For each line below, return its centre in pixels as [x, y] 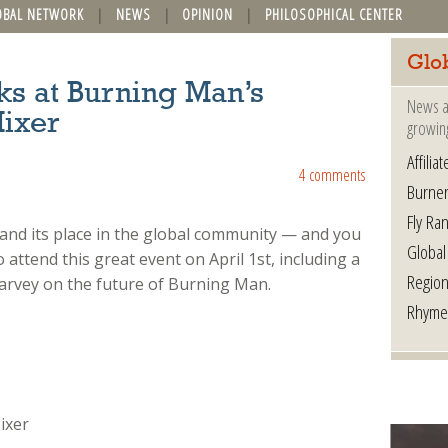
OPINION [208, 14]
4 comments [331, 175]
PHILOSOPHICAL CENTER [333, 14]
